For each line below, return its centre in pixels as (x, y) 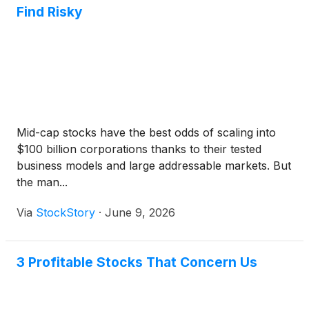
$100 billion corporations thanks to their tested (139, 149)
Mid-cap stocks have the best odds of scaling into (146, 133)
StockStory (66, 213)
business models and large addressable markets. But (154, 166)
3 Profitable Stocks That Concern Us (137, 262)
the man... (42, 182)
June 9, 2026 (140, 213)
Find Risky (50, 12)
